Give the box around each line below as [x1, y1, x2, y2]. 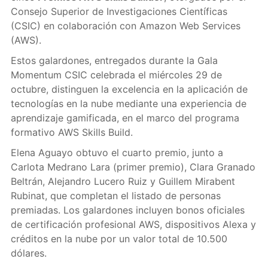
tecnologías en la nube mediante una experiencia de [10, 98, 246, 109]
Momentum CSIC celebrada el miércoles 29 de [10, 69, 222, 81]
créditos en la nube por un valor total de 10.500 [10, 233, 227, 245]
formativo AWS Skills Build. [10, 126, 133, 138]
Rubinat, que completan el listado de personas [10, 190, 221, 202]
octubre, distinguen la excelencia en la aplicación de [10, 83, 248, 95]
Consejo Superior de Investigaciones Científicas [10, 5, 227, 17]
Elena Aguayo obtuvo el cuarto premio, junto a [10, 147, 223, 159]
